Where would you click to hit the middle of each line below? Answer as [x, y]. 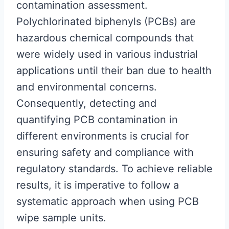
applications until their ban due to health [114, 71]
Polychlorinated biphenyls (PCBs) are [106, 22]
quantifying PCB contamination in [97, 120]
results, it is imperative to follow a [98, 185]
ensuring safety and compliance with [105, 153]
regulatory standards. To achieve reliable [114, 169]
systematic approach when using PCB [108, 202]
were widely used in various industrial [107, 54]
